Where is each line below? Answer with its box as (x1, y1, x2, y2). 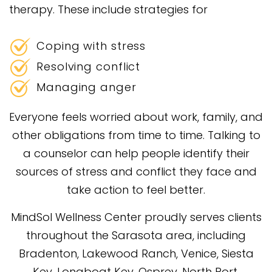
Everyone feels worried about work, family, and (9, 109, 263, 124)
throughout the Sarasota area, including (26, 227, 246, 243)
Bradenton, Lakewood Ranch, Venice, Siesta (18, 245, 254, 261)
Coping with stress (36, 38, 146, 53)
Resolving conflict (36, 58, 141, 74)
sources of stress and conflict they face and (15, 163, 257, 179)
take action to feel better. (67, 182, 205, 197)
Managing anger (36, 79, 137, 95)
